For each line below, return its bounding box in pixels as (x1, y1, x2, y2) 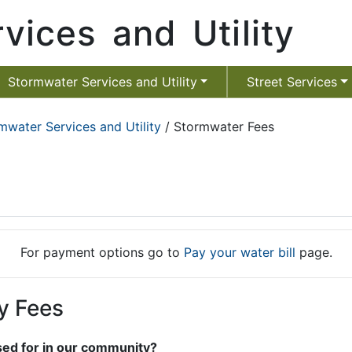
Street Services (247, 74, 338, 90)
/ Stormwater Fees (161, 119, 274, 134)
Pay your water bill (183, 244, 295, 260)
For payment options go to (20, 244, 184, 260)
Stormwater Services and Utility (7, 74, 197, 90)
